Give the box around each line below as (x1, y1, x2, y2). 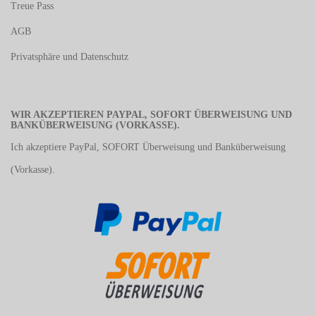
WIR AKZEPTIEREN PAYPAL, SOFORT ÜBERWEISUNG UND (11, 109, 292, 120)
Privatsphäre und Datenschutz (11, 51, 128, 62)
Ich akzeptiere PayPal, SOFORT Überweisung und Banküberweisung (11, 142, 286, 152)
